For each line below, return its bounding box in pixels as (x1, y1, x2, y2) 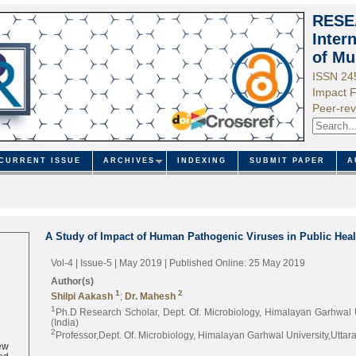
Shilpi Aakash (50, 290, 113, 301)
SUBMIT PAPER (249, 157, 325, 165)
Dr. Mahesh (124, 290, 176, 301)
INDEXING (177, 157, 227, 165)
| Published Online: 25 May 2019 (164, 257, 305, 268)
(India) (50, 316, 79, 327)
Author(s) (50, 275, 94, 286)
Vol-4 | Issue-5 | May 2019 (50, 257, 164, 268)
